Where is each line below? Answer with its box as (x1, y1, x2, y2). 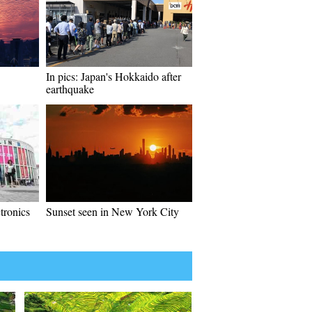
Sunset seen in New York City (46, 204, 179, 219)
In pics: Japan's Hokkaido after (46, 69, 181, 84)
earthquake (46, 81, 94, 96)
